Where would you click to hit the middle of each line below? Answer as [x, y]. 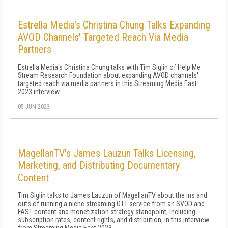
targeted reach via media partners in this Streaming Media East [107, 83]
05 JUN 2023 [34, 107]
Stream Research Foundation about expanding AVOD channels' [108, 75]
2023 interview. [39, 92]
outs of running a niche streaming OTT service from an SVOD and [111, 204]
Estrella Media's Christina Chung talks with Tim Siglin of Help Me [109, 67]
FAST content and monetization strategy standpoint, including [107, 212]
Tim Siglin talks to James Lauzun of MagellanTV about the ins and [112, 195]
